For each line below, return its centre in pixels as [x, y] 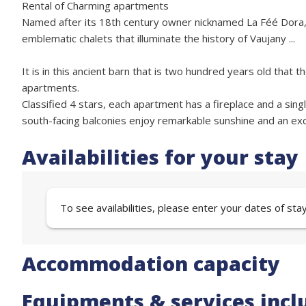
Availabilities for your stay [160, 157]
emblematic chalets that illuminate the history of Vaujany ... [158, 38]
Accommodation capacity [151, 263]
